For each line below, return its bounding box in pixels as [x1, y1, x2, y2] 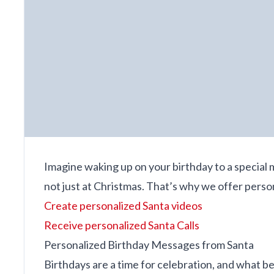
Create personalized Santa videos [44, 199, 202, 212]
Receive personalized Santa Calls [44, 218, 199, 232]
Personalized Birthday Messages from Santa [44, 238, 254, 251]
